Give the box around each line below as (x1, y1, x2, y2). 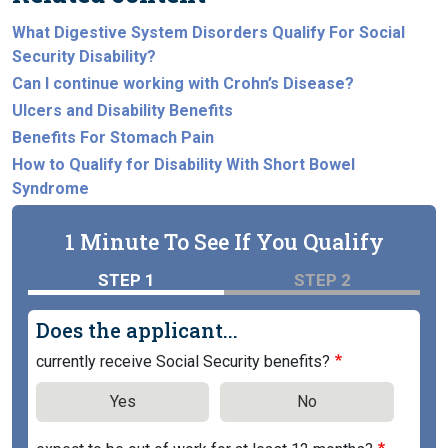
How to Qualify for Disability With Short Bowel (12, 155, 355, 175)
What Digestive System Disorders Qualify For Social (12, 22, 405, 42)
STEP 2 (293, 270, 351, 291)
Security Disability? (12, 46, 156, 66)
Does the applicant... (36, 317, 238, 344)
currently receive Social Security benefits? (36, 352, 330, 372)
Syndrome (12, 179, 89, 199)
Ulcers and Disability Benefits (12, 100, 233, 120)
